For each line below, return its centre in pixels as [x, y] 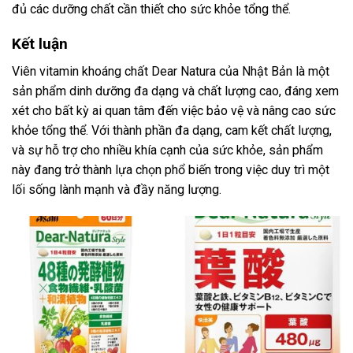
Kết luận [40, 44]
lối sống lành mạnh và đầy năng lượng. [117, 189]
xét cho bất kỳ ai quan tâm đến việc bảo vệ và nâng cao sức [174, 110]
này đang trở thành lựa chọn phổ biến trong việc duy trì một [171, 169]
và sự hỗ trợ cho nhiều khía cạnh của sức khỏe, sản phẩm [167, 150]
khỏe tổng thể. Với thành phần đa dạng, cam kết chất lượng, [172, 130]
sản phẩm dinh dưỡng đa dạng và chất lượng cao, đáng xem [175, 91]
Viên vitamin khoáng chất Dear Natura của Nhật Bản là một [171, 71]
